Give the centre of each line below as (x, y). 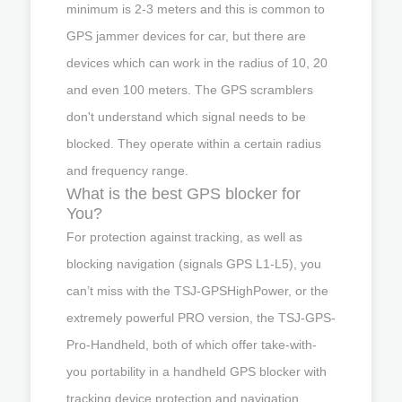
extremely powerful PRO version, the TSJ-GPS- (201, 317)
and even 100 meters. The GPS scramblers (190, 89)
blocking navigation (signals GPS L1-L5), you (194, 263)
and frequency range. (127, 170)
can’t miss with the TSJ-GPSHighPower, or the (197, 290)
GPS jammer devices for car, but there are (186, 35)
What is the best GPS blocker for (184, 193)
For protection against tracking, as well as (184, 236)
